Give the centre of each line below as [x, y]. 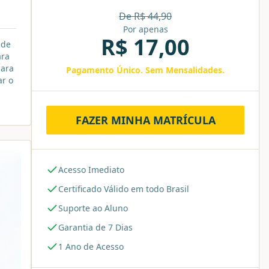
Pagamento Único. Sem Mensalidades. [145, 70]
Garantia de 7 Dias [95, 227]
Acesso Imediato [91, 170]
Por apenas [145, 29]
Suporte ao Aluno [93, 208]
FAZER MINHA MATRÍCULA [145, 120]
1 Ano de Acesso [91, 246]
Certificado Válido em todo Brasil [124, 189]
